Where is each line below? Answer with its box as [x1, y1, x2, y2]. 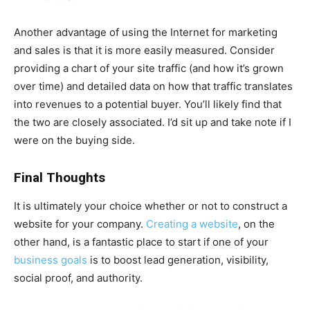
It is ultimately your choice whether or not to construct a [14, 199, 287, 213]
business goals [14, 253, 87, 267]
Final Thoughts [14, 170, 105, 186]
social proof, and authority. [14, 271, 143, 285]
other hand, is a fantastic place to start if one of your [14, 235, 268, 249]
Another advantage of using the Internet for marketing [14, 26, 277, 39]
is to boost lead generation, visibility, [87, 253, 268, 267]
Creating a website [146, 217, 238, 231]
